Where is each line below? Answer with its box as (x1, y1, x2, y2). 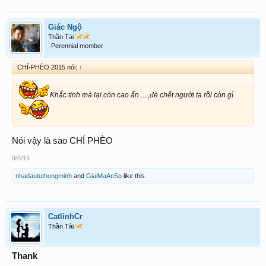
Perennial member (51, 42, 103, 49)
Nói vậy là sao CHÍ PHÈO (12, 136, 113, 146)
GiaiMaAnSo (86, 172, 122, 180)
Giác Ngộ (48, 22, 82, 31)
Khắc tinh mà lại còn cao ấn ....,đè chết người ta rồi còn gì (50, 90, 233, 99)
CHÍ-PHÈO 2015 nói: (17, 63, 79, 71)
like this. (122, 172, 147, 180)
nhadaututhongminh (15, 172, 72, 180)
